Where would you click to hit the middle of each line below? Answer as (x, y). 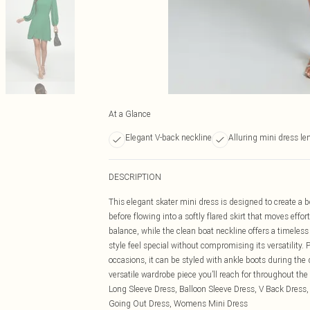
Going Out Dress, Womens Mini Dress (178, 303)
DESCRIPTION (135, 177)
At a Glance (130, 114)
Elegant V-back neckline (168, 137)
